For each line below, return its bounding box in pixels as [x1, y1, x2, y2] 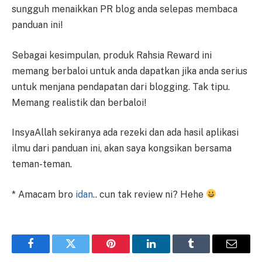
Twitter [70, 247, 101, 258]
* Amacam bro [12, 188, 75, 200]
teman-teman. [12, 158, 72, 170]
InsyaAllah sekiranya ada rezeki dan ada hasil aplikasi [12, 127, 239, 139]
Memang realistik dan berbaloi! [12, 96, 146, 108]
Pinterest [110, 247, 147, 258]
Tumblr [190, 247, 222, 258]
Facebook [29, 247, 71, 258]
